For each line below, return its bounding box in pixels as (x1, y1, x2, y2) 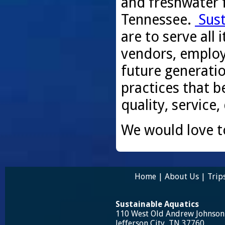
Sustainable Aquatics (116, 199, 199, 209)
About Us (165, 171, 199, 181)
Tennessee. (121, 11, 195, 28)
